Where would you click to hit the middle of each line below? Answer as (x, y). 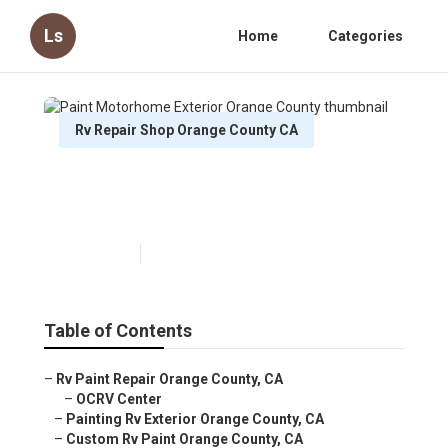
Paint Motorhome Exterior (200, 180)
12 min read (184, 254)
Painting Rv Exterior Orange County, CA (195, 419)
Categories (365, 36)
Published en (94, 254)
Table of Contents (118, 331)
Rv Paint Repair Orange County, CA (169, 379)
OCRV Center (119, 399)
